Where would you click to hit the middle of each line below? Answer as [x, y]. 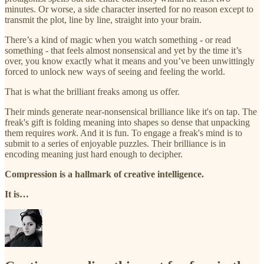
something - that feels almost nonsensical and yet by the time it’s [123, 50]
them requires [31, 133]
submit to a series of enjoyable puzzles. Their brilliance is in [115, 143]
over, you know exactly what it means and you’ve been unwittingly [130, 61]
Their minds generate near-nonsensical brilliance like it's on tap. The [131, 111]
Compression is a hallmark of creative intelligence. [104, 174]
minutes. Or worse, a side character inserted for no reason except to [129, 9]
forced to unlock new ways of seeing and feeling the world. [115, 71]
